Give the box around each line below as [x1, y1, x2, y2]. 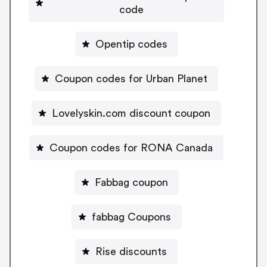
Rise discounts [95, 246, 167, 257]
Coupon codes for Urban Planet [55, 73, 207, 84]
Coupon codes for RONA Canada [49, 142, 213, 153]
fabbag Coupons [91, 211, 171, 222]
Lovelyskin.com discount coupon [129, 107, 210, 119]
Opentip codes [95, 38, 167, 49]
